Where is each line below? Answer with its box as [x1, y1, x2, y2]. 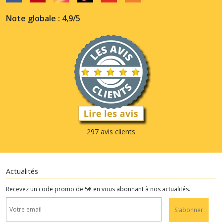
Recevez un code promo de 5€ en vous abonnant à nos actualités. [6, 184, 190, 193]
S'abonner [174, 205, 203, 214]
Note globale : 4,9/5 [6, 12, 80, 24]
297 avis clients [87, 126, 135, 136]
